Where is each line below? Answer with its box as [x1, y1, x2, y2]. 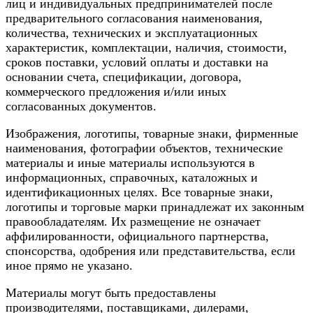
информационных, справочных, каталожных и [6, 170, 258, 184]
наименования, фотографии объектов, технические [6, 140, 283, 155]
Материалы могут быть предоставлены [6, 285, 216, 300]
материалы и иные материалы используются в [6, 155, 255, 170]
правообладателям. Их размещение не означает [6, 214, 261, 228]
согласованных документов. [6, 99, 156, 113]
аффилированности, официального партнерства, [6, 228, 269, 243]
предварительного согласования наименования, [6, 10, 263, 25]
